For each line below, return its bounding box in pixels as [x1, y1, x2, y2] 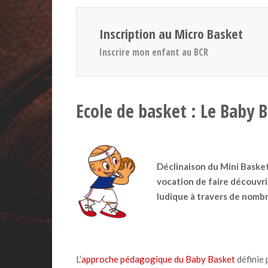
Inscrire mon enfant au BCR [99, 45, 208, 59]
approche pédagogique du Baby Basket [81, 253, 235, 264]
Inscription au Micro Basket [99, 25, 243, 42]
